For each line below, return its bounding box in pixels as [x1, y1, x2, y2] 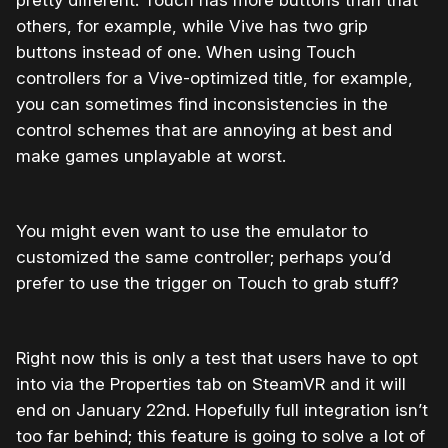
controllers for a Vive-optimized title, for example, [16, 67, 413, 88]
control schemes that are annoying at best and [16, 119, 392, 140]
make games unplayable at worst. [16, 145, 286, 166]
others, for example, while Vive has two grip [16, 15, 368, 36]
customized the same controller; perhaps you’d [16, 246, 391, 267]
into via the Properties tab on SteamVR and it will [16, 373, 406, 394]
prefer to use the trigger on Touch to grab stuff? [16, 272, 399, 293]
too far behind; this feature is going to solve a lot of [16, 425, 425, 446]
